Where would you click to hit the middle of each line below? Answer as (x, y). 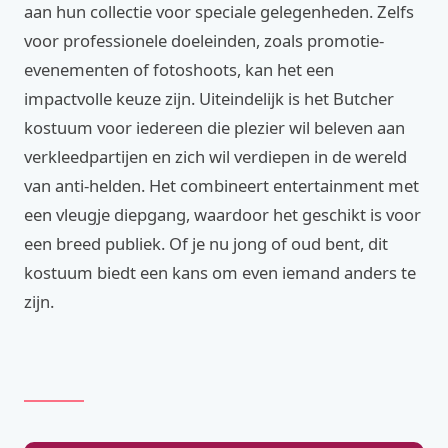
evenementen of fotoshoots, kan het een (179, 69)
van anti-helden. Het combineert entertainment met (221, 185)
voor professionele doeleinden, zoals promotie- (204, 40)
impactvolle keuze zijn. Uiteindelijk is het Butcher (209, 98)
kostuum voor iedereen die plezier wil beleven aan (214, 127)
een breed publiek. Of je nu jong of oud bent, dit (206, 243)
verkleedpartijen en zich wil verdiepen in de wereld (215, 156)
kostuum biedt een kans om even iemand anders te (220, 272)
